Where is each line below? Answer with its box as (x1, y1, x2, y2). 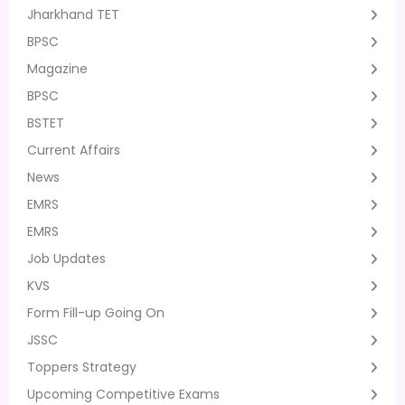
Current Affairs (27, 140, 120, 159)
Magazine (27, 59, 88, 78)
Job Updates (27, 249, 106, 268)
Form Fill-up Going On (27, 303, 165, 322)
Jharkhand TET (27, 5, 119, 24)
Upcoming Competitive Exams (27, 384, 220, 403)
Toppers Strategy (27, 357, 137, 376)
